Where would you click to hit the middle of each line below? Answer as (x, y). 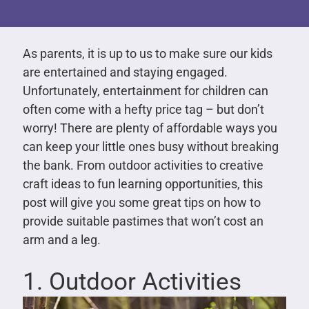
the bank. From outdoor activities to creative (143, 165)
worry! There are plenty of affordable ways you (150, 128)
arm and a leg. (61, 239)
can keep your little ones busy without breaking (150, 146)
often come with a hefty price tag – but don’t (143, 109)
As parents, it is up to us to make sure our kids (147, 53)
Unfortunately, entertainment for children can (145, 90)
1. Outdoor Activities (132, 281)
